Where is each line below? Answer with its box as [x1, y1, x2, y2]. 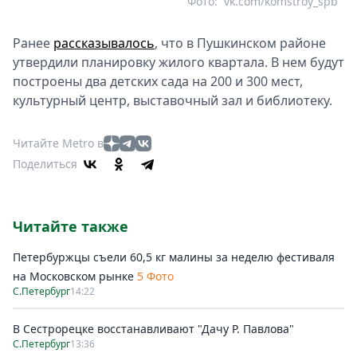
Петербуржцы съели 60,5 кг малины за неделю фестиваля [13, 249, 335, 265]
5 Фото [137, 268, 174, 284]
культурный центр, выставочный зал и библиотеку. [13, 91, 332, 109]
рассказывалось [53, 33, 155, 52]
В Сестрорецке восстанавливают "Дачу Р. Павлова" [13, 320, 294, 336]
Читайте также [13, 216, 128, 236]
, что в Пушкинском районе [155, 33, 326, 52]
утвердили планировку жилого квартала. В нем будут [13, 53, 344, 71]
